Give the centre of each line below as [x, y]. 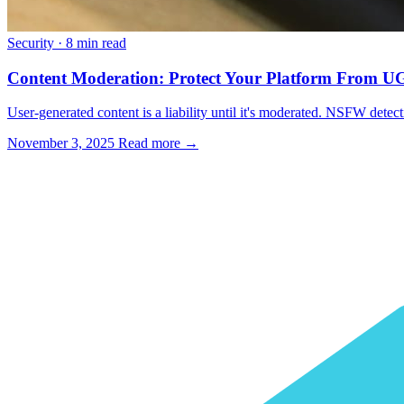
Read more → [158, 143]
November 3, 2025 [63, 143]
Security [31, 43]
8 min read [96, 43]
